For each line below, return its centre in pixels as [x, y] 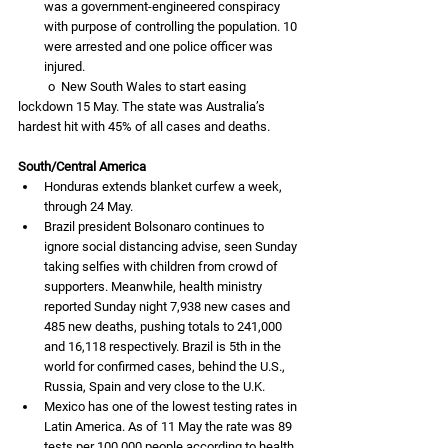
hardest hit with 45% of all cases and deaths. [145, 126]
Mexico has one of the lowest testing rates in [172, 406]
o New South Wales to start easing [33, 86]
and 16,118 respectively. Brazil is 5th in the [164, 346]
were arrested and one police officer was [160, 46]
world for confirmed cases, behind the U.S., [166, 366]
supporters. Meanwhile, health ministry [154, 286]
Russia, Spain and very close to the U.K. [154, 386]
